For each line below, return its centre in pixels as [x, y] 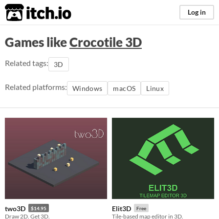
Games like [37, 42]
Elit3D [121, 208]
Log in [197, 12]
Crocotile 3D [106, 42]
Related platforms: [36, 87]
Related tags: [27, 63]
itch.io [26, 13]
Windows [88, 88]
